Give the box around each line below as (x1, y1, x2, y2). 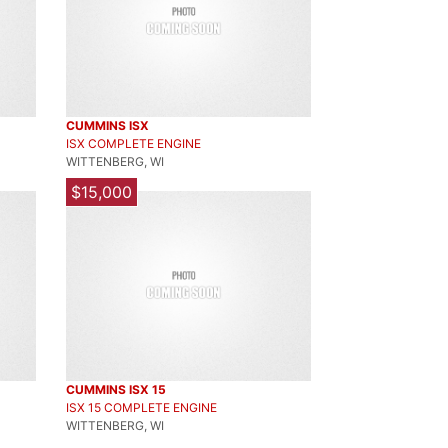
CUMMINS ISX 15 (66, 382, 166, 397)
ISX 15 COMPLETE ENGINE (66, 400, 217, 415)
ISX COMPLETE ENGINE (66, 136, 201, 151)
